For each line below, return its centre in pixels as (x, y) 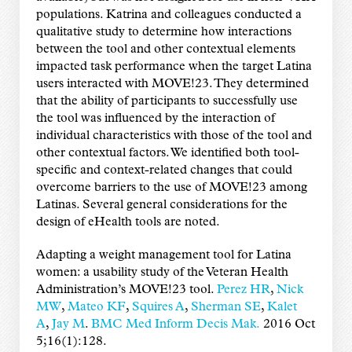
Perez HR (243, 290)
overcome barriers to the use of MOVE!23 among (171, 187)
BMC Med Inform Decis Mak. (175, 324)
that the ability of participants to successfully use (167, 101)
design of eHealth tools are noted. (128, 222)
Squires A (158, 307)
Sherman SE (225, 307)
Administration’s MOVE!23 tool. (126, 290)
